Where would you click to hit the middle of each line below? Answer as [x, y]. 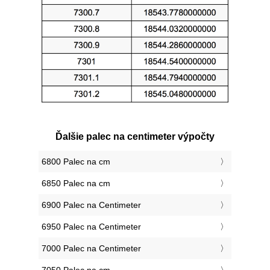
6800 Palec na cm [76, 162]
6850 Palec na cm [76, 184]
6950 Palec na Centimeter [91, 227]
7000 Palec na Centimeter [91, 249]
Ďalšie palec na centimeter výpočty [135, 137]
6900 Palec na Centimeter [91, 205]
